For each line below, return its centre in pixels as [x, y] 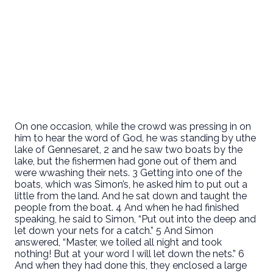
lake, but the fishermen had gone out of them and [126, 161]
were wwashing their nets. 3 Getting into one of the [128, 172]
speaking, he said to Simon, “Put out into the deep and [135, 219]
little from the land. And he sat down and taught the [131, 196]
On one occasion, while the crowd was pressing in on [133, 126]
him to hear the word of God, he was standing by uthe [135, 138]
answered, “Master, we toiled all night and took [118, 242]
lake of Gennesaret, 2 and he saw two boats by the [129, 149]
